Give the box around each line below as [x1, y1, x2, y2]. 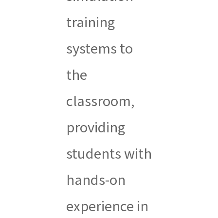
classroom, [66, 90, 134, 110]
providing [66, 116, 125, 136]
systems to [66, 37, 133, 57]
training [66, 11, 115, 31]
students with [66, 143, 152, 163]
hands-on [66, 169, 126, 189]
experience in [66, 195, 148, 215]
